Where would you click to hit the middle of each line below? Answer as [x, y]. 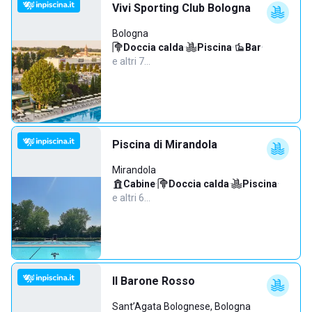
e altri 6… [131, 198]
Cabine [139, 184]
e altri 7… [131, 61]
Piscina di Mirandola [165, 145]
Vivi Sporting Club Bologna [181, 8]
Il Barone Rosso [154, 281]
